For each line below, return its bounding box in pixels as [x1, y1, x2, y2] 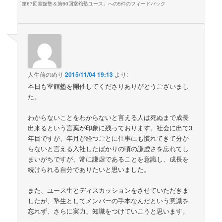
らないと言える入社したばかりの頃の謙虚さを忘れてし [28, 144, 189, 154]
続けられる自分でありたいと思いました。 [28, 165, 151, 174]
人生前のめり [28, 70, 64, 79]
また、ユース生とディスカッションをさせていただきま [28, 185, 189, 195]
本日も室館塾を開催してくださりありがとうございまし [28, 81, 189, 91]
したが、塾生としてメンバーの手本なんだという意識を [28, 196, 189, 206]
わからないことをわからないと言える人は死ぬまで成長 [28, 112, 189, 122]
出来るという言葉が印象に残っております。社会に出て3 [28, 123, 193, 133]
